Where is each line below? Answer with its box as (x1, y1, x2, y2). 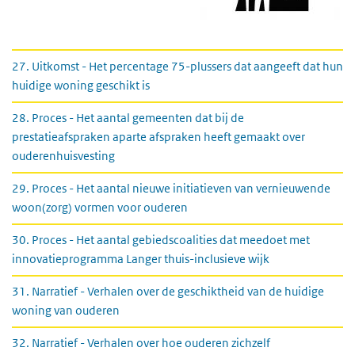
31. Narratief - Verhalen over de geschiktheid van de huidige (12, 284, 324, 299)
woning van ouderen (12, 303, 120, 318)
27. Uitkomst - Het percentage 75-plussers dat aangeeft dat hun (12, 59, 343, 74)
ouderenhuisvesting (12, 148, 115, 163)
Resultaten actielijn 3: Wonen (11, 48, 242, 69)
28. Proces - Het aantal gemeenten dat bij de (12, 110, 244, 125)
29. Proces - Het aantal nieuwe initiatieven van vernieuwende (12, 181, 330, 196)
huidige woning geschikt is (12, 78, 150, 93)
